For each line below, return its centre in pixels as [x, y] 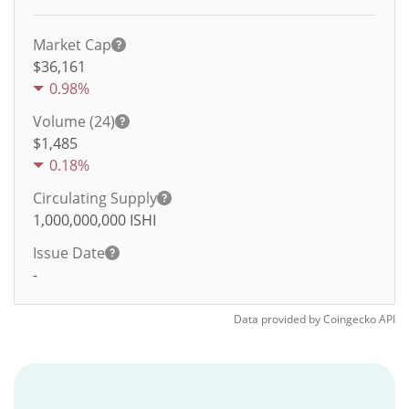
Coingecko [350, 319]
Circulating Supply [95, 198]
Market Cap [72, 45]
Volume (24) [74, 121]
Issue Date [69, 253]
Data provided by [277, 319]
